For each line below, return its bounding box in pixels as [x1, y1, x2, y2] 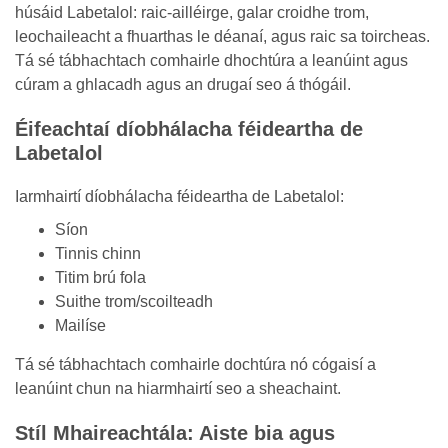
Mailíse [55, 317, 106, 334]
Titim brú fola [55, 269, 146, 286]
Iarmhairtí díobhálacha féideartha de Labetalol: [15, 188, 344, 205]
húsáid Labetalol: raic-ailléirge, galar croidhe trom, [15, 4, 369, 21]
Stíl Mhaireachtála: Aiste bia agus [15, 422, 335, 444]
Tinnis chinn [55, 245, 141, 262]
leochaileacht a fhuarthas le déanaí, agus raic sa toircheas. [15, 28, 430, 45]
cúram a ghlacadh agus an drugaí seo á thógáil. [15, 76, 351, 93]
